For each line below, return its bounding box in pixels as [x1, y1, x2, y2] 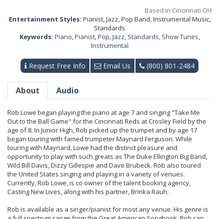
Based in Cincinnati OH [145, 6, 212, 15]
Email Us [101, 61, 131, 71]
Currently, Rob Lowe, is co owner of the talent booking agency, [7, 178, 191, 188]
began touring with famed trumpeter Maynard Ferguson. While [7, 134, 192, 144]
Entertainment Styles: [8, 15, 82, 24]
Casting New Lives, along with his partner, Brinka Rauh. [7, 187, 169, 197]
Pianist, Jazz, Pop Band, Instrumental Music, [81, 15, 211, 24]
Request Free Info [27, 61, 86, 71]
